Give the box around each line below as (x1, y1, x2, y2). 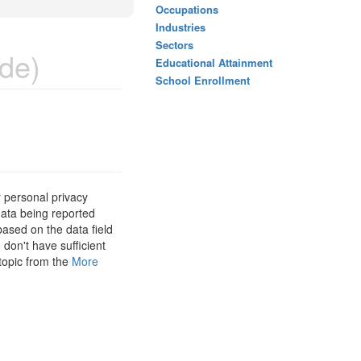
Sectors (156, 37, 193, 52)
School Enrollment (156, 73, 250, 88)
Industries (156, 19, 205, 35)
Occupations (156, 2, 218, 17)
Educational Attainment (156, 55, 272, 70)
